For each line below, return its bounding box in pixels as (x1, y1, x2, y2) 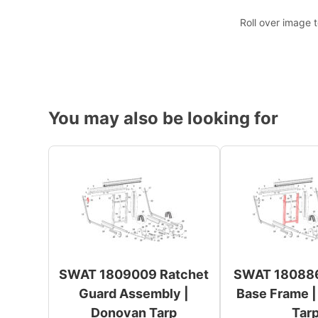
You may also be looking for (48, 108, 278, 129)
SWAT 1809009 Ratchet (59, 267, 209, 283)
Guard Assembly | (79, 286, 190, 302)
